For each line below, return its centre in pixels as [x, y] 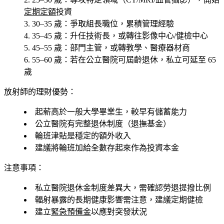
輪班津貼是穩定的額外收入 [83, 136]
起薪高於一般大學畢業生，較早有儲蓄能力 [111, 112]
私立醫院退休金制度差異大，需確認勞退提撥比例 [123, 188]
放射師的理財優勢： [40, 92]
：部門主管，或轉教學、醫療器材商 [126, 48]
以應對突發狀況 [119, 212]
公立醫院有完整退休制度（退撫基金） [103, 124]
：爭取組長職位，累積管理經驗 [118, 24]
